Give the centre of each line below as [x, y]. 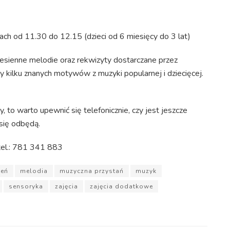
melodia [34, 171]
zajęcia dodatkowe [121, 186]
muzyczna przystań [92, 171]
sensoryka [26, 186]
